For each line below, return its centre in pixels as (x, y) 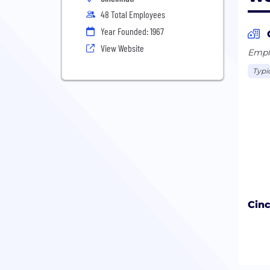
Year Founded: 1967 (132, 31)
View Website (122, 48)
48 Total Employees (133, 14)
